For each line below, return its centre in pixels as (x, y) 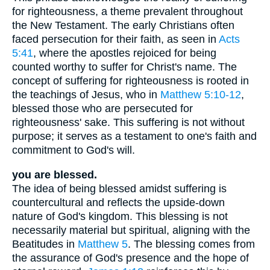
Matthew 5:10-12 (201, 95)
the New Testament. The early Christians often (123, 26)
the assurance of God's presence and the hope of (130, 258)
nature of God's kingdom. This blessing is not (120, 216)
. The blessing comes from (191, 244)
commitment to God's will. (74, 150)
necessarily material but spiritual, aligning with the (131, 230)
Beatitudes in (45, 244)
